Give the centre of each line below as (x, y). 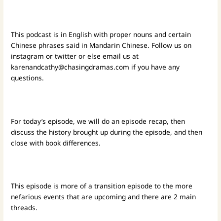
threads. (24, 208)
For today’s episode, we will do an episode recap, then (98, 121)
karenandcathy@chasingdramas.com (70, 67)
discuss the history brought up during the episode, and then (107, 132)
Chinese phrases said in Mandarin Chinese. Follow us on (101, 45)
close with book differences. (56, 143)
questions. (29, 77)
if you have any (155, 67)
